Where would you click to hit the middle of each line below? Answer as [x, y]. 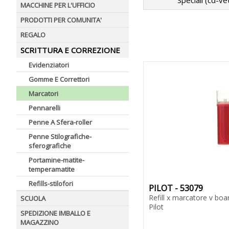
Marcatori [43, 94]
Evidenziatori [49, 65]
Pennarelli [44, 108]
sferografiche [50, 146]
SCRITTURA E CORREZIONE [70, 50]
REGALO [33, 35]
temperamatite [52, 169]
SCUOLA [33, 198]
